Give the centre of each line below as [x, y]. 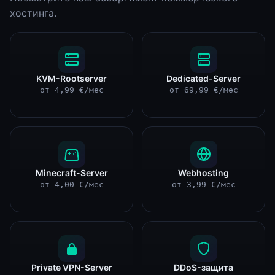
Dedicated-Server [203, 78]
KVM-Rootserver [72, 78]
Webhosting [203, 173]
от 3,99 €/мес [203, 184]
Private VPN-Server [72, 267]
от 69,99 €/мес [203, 90]
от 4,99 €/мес [72, 90]
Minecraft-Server [72, 173]
